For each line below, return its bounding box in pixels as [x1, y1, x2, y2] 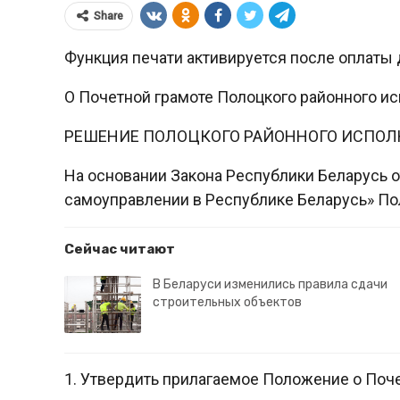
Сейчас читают [64, 241, 175, 257]
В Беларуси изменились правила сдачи [153, 277, 387, 292]
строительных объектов [153, 295, 302, 310]
